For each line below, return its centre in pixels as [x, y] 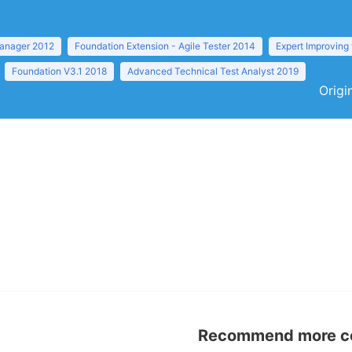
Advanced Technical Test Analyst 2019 [213, 71]
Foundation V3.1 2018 [59, 71]
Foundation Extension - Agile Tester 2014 [165, 46]
